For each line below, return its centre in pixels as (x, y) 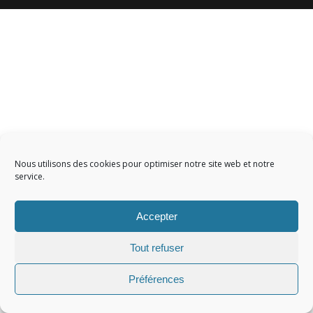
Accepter (156, 216)
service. (30, 176)
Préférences (156, 279)
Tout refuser (156, 247)
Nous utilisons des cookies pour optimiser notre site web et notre (145, 164)
